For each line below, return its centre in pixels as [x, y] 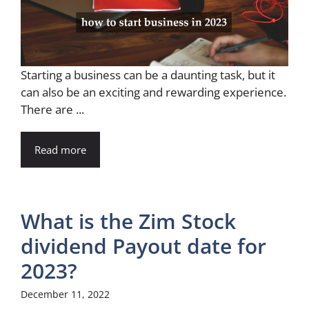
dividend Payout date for [143, 246]
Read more [60, 149]
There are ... [52, 109]
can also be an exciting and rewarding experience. [153, 92]
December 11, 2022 [65, 294]
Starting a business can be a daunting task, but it [148, 74]
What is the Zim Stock [128, 221]
